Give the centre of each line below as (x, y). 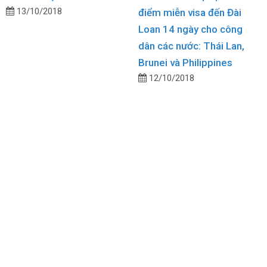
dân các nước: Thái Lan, (191, 46)
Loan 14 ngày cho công (190, 30)
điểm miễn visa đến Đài (190, 13)
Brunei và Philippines (185, 63)
